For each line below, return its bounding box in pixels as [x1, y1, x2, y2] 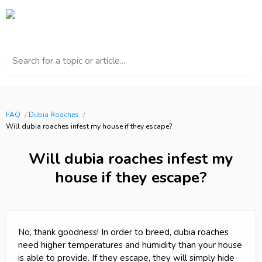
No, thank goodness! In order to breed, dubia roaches [18, 226, 229, 239]
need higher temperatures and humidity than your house [18, 239, 242, 251]
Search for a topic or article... [12, 54, 125, 68]
